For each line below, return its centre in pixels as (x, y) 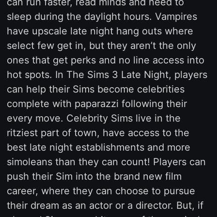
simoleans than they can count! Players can (106, 162)
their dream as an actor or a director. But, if (105, 205)
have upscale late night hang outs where (100, 31)
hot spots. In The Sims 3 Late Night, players (107, 74)
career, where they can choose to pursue (101, 191)
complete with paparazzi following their (97, 103)
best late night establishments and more (98, 147)
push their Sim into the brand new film (94, 176)
